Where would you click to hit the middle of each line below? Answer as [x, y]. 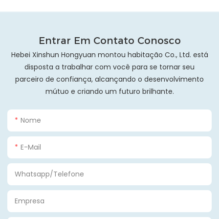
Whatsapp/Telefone [49, 174]
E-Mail [31, 147]
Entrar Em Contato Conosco [109, 40]
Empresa [30, 201]
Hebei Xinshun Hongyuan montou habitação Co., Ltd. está [109, 55]
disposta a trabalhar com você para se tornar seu [109, 67]
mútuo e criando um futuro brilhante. [109, 92]
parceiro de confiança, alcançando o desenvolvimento [109, 79]
